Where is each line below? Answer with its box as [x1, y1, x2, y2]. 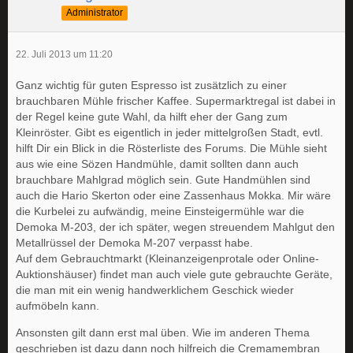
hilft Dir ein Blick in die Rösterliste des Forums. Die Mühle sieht [16, 142, 327, 154]
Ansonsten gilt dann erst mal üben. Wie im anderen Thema [16, 326, 310, 339]
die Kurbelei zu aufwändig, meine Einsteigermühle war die [16, 205, 304, 217]
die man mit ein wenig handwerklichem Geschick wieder [16, 284, 294, 296]
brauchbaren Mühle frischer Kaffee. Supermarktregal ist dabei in [16, 95, 336, 107]
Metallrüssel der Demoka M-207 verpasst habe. [16, 236, 253, 249]
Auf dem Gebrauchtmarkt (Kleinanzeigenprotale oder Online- [16, 252, 319, 265]
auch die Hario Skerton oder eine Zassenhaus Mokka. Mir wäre [16, 189, 331, 202]
